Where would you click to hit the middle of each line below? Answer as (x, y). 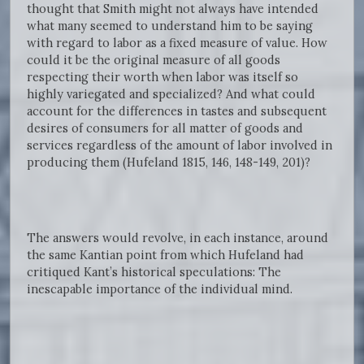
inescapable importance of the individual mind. (160, 289)
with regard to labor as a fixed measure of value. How (177, 43)
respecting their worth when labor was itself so (162, 77)
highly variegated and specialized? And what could (171, 94)
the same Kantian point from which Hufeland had (165, 255)
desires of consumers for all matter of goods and (165, 128)
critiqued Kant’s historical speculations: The (154, 272)
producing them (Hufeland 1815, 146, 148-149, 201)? (169, 162)
